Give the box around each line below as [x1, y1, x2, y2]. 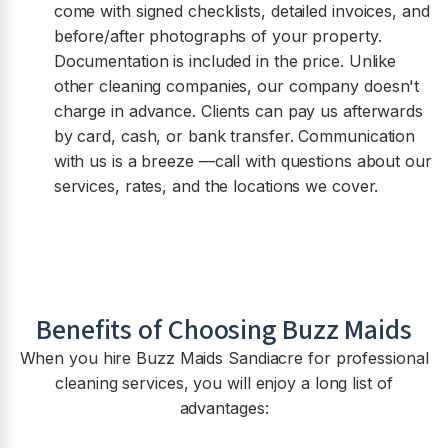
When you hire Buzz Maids [19, 348, 229, 369]
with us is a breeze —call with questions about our [53, 151, 432, 172]
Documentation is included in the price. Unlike [53, 51, 397, 72]
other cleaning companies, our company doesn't [53, 76, 420, 97]
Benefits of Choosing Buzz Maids [36, 310, 412, 351]
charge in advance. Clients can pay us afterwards [53, 101, 423, 122]
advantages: [179, 398, 269, 419]
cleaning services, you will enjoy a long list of [55, 373, 393, 394]
